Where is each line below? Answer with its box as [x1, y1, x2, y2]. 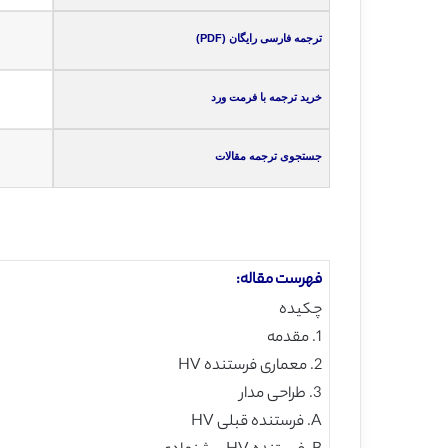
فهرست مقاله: [236, 267, 323, 293]
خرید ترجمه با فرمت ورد [211, 91, 323, 103]
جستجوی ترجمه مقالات [215, 150, 323, 162]
